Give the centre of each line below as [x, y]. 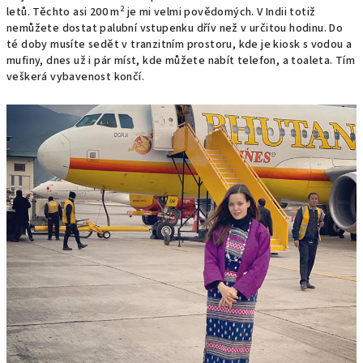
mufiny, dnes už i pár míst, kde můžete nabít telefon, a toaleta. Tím [181, 61]
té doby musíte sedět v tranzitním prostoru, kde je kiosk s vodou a [179, 45]
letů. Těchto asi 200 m [63, 12]
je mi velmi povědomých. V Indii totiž [220, 12]
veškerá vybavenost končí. [75, 77]
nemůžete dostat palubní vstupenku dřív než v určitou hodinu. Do [175, 28]
